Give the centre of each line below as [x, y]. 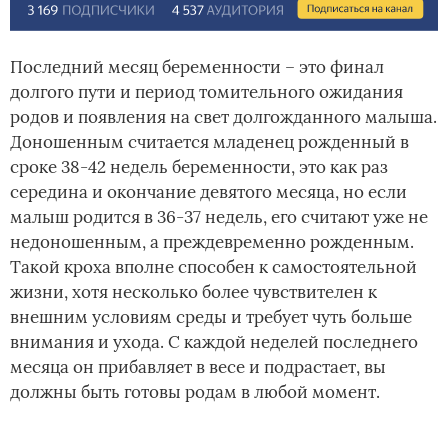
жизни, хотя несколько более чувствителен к [193, 291]
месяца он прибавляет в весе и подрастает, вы [198, 366]
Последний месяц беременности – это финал [197, 66]
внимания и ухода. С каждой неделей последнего [214, 341]
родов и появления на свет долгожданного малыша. [223, 116]
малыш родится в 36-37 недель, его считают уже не [219, 216]
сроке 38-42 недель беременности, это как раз [199, 166]
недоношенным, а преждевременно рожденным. [212, 241]
